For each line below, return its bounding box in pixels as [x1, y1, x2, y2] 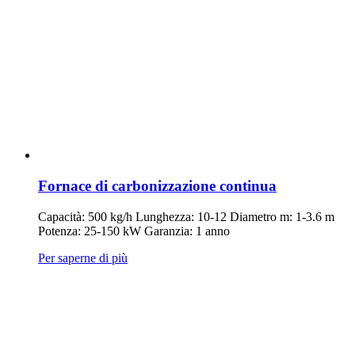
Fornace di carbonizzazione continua [38, 177, 277, 194]
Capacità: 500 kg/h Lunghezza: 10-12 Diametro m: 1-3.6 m [38, 209, 334, 223]
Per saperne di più [38, 250, 128, 265]
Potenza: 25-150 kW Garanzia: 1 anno [38, 223, 230, 238]
